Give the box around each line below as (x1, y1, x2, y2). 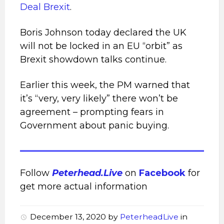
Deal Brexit (20, 1, 70, 12)
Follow (20, 167, 52, 178)
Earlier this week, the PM (20, 79, 132, 90)
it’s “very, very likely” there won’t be (20, 93, 178, 104)
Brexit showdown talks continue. (20, 54, 166, 65)
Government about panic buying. (20, 120, 169, 131)
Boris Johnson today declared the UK (20, 27, 186, 38)
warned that (134, 79, 190, 90)
